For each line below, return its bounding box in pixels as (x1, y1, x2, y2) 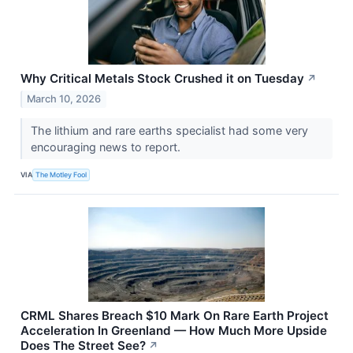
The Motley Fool (35, 170, 87, 180)
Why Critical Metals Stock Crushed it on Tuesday (20, 71, 304, 87)
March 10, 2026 (27, 92, 102, 105)
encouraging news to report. (30, 139, 184, 154)
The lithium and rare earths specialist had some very (30, 123, 308, 137)
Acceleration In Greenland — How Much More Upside (20, 322, 327, 338)
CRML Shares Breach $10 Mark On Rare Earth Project (20, 307, 329, 323)
